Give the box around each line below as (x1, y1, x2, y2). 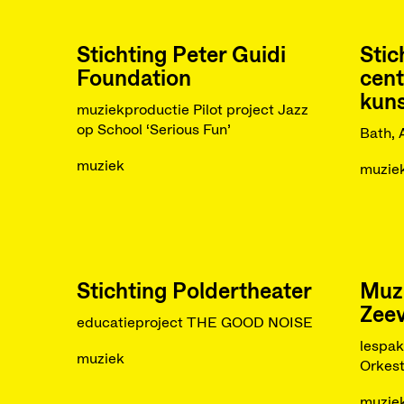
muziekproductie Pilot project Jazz (76, 103, 308, 117)
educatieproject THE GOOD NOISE (76, 316, 313, 330)
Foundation (76, 69, 191, 90)
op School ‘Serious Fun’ (76, 123, 231, 137)
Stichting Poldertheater (76, 281, 312, 303)
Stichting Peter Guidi (76, 45, 286, 67)
